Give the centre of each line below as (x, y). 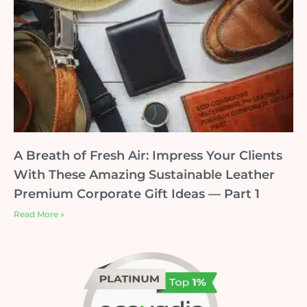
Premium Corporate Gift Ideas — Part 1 (137, 194)
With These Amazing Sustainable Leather (144, 174)
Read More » (39, 214)
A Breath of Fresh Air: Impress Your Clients (148, 155)
